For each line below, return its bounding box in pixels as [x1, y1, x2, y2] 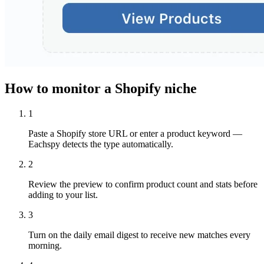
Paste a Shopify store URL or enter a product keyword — [28, 128, 242, 138]
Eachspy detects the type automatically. [28, 138, 173, 149]
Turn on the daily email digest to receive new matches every [28, 229, 250, 240]
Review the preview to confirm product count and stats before [28, 179, 258, 189]
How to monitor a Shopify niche [5, 80, 197, 96]
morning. [28, 240, 62, 250]
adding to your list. [28, 189, 98, 200]
